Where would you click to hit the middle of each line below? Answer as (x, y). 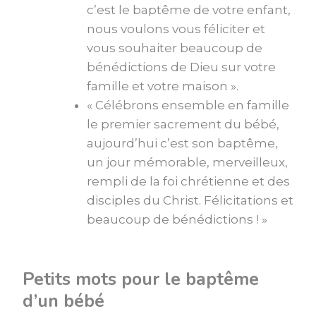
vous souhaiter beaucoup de (175, 48)
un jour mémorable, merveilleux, (187, 163)
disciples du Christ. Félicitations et (190, 201)
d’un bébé (63, 301)
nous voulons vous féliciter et (176, 29)
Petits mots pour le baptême (141, 279)
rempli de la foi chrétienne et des (188, 182)
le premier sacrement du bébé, (183, 124)
